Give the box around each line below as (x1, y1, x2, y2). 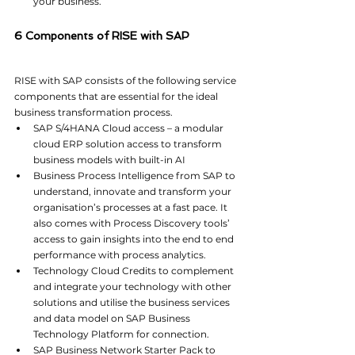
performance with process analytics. (33, 249, 206, 261)
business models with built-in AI (33, 154, 185, 166)
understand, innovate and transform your (33, 185, 234, 198)
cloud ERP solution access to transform (33, 138, 224, 151)
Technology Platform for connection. (33, 328, 209, 341)
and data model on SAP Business (33, 312, 193, 325)
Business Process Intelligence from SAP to (33, 170, 238, 182)
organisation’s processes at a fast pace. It (33, 201, 230, 214)
